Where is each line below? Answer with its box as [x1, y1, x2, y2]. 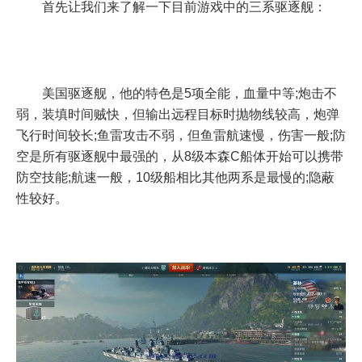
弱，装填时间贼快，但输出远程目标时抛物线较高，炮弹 [16, 107, 339, 121]
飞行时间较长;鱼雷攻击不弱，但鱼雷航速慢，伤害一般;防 [16, 128, 346, 142]
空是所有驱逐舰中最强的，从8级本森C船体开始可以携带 [16, 149, 343, 163]
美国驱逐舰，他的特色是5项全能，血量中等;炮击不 [42, 86, 337, 100]
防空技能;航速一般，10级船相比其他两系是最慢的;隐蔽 [16, 170, 335, 184]
